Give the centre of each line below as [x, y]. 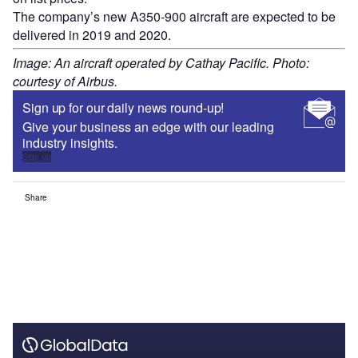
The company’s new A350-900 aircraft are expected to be [174, 17]
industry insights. [70, 143]
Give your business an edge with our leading [148, 127]
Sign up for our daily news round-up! [123, 108]
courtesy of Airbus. [65, 82]
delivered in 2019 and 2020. [92, 35]
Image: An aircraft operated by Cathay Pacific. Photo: [161, 63]
